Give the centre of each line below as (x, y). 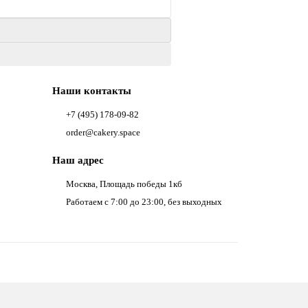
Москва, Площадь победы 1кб (124, 184)
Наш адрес (78, 160)
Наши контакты (92, 90)
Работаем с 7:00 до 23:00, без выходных (144, 202)
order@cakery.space (103, 132)
